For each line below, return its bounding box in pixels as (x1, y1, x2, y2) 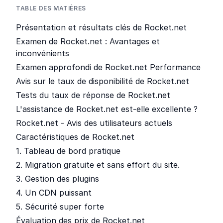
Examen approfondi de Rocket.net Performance (16, 62, 201, 72)
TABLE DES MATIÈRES (16, 4, 86, 12)
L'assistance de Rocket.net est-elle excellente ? (16, 104, 198, 114)
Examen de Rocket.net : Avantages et (16, 36, 160, 46)
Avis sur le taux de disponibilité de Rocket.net (16, 76, 189, 86)
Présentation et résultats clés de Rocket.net (16, 22, 187, 32)
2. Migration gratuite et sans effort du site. (16, 160, 180, 170)
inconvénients (16, 48, 69, 58)
